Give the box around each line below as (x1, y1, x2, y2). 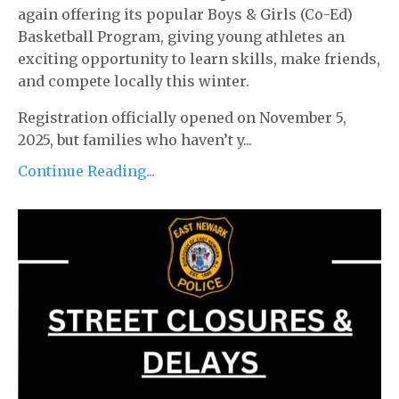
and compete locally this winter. (18, 72, 249, 90)
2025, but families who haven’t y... (18, 131, 252, 149)
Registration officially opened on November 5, (18, 109, 346, 126)
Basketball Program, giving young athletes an (18, 28, 345, 45)
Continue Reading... (18, 162, 155, 180)
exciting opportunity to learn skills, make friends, (18, 50, 380, 68)
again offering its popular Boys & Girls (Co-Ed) (18, 5, 353, 23)
